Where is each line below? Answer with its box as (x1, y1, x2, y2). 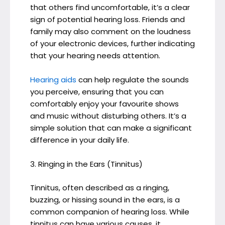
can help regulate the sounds (76, 74, 189, 85)
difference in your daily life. (30, 135, 129, 146)
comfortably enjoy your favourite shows (30, 98, 179, 109)
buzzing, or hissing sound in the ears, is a (30, 194, 180, 205)
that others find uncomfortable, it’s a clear (30, 2, 190, 13)
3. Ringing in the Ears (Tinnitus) (30, 159, 143, 170)
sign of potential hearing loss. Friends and (30, 14, 185, 25)
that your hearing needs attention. (30, 50, 160, 61)
